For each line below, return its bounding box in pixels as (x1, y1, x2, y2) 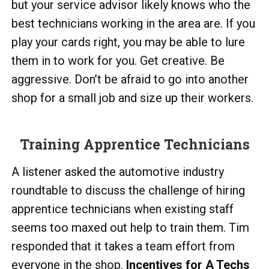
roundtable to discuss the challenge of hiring (11, 183, 245, 198)
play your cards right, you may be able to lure (11, 35, 245, 49)
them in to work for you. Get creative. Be (11, 53, 225, 68)
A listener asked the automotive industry (11, 165, 224, 179)
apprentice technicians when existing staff (11, 202, 234, 216)
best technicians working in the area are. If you (11, 16, 255, 31)
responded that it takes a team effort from (11, 239, 235, 253)
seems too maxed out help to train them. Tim (11, 220, 249, 235)
